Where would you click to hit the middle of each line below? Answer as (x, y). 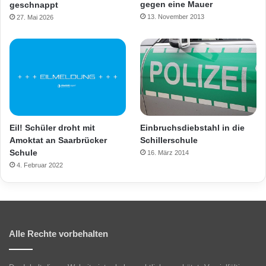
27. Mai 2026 (35, 18)
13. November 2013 (176, 17)
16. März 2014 (168, 153)
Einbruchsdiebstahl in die (193, 128)
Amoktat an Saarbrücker (58, 140)
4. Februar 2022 (40, 165)
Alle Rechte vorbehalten (58, 233)
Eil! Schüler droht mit (52, 127)
